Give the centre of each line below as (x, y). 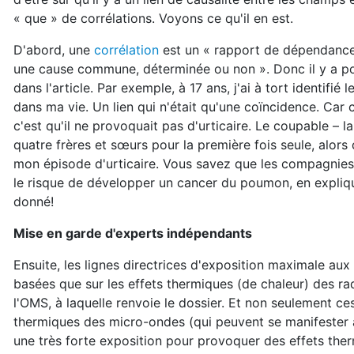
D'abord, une (54, 50)
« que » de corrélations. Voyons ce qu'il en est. (153, 18)
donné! (34, 201)
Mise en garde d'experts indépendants (133, 233)
